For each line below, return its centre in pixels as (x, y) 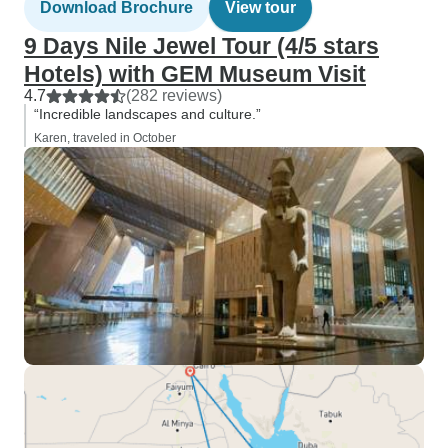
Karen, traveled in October (105, 138)
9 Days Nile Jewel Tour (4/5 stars (201, 46)
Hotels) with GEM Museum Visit (195, 74)
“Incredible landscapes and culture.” (147, 114)
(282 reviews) (174, 95)
